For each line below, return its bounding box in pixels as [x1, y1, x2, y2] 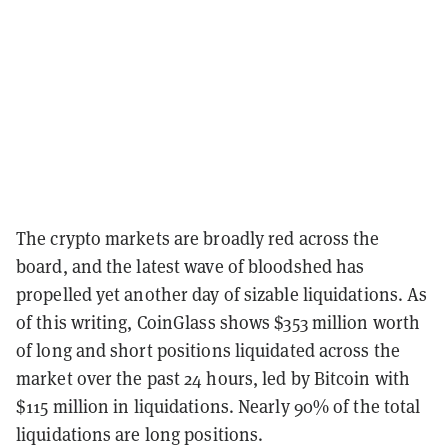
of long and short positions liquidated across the [16, 337, 400, 362]
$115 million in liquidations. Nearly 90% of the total [16, 393, 421, 418]
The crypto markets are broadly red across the [16, 225, 380, 250]
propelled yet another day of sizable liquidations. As [16, 281, 428, 306]
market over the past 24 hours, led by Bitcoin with [16, 365, 411, 390]
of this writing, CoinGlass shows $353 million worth [16, 309, 421, 334]
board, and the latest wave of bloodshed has [16, 253, 365, 278]
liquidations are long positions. [16, 421, 264, 446]
